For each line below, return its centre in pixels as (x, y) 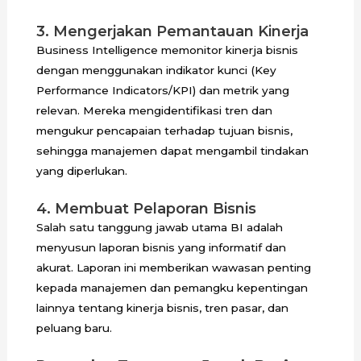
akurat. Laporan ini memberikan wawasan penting (173, 267)
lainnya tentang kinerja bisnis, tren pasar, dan (162, 307)
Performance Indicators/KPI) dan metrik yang (162, 90)
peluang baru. (74, 328)
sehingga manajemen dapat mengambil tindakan (172, 150)
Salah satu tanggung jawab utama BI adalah (159, 227)
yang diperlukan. (81, 170)
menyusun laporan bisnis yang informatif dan (161, 247)
